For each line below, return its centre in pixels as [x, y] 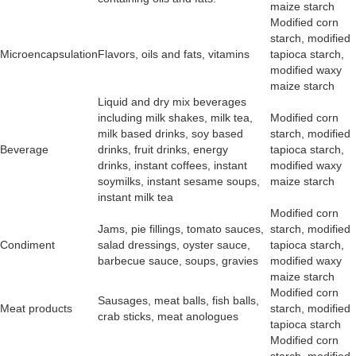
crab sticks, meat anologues [168, 317]
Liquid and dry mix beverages [172, 102]
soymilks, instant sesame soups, [179, 182]
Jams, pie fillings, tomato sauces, [181, 229]
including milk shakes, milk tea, [175, 118]
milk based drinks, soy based [170, 134]
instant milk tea [135, 197]
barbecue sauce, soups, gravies [180, 261]
